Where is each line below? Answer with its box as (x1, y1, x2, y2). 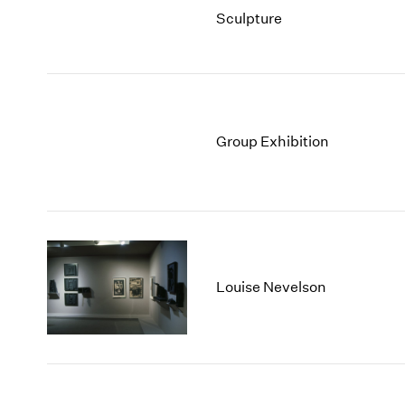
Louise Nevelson (216, 278, 327, 296)
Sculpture (216, 10, 283, 28)
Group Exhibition (216, 133, 330, 151)
